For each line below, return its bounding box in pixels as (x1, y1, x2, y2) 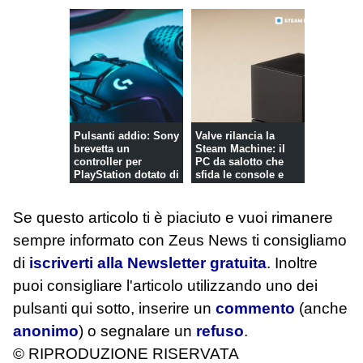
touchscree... (73, 181, 139, 194)
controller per (73, 155, 142, 168)
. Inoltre (267, 254, 318, 272)
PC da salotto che (194, 155, 284, 168)
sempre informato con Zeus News (13, 232, 252, 250)
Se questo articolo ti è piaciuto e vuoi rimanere (13, 209, 333, 227)
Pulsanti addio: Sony (73, 129, 179, 142)
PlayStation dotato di (73, 168, 179, 181)
